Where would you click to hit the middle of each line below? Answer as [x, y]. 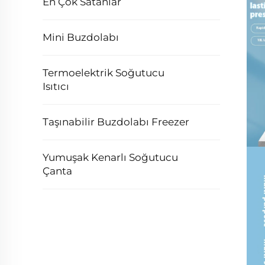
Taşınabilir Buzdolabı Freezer [116, 122]
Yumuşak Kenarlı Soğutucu [110, 157]
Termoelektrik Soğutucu [104, 73]
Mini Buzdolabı [81, 37]
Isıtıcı [56, 86]
